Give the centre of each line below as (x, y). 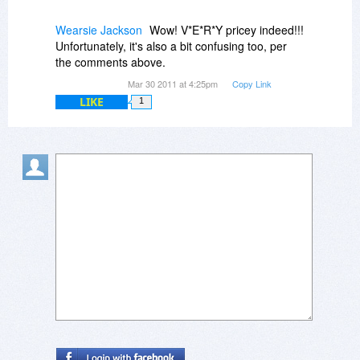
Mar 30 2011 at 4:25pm (174, 84)
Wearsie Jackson (99, 30)
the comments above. (110, 62)
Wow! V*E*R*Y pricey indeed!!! (227, 30)
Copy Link (252, 84)
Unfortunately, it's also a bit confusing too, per (171, 46)
